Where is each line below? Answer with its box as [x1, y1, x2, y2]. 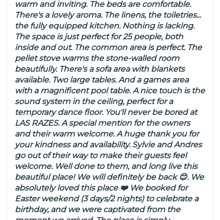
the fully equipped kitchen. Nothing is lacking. [15, 21, 194, 31]
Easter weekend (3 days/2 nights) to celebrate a [15, 194, 198, 204]
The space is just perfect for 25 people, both [15, 32, 183, 42]
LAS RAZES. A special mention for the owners [15, 118, 190, 128]
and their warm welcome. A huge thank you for [15, 129, 199, 139]
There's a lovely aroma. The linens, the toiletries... [15, 10, 201, 20]
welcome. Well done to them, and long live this [15, 162, 197, 171]
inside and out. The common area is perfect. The [15, 43, 202, 53]
